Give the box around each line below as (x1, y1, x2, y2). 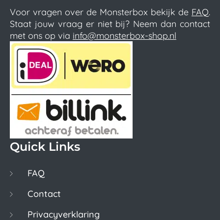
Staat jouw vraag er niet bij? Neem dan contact (10, 18, 210, 29)
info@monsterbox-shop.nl (73, 29, 176, 41)
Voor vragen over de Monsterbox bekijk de (10, 6, 192, 18)
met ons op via (10, 29, 73, 41)
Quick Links (10, 139, 80, 154)
